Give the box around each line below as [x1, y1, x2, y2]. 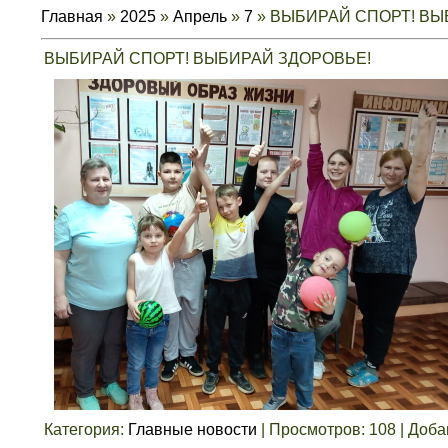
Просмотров [268, 421, 361, 438]
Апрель [172, 8, 227, 25]
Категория [43, 421, 120, 438]
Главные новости [127, 421, 257, 438]
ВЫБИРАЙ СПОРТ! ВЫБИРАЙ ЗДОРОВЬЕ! [43, 50, 371, 67]
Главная [40, 8, 103, 25]
